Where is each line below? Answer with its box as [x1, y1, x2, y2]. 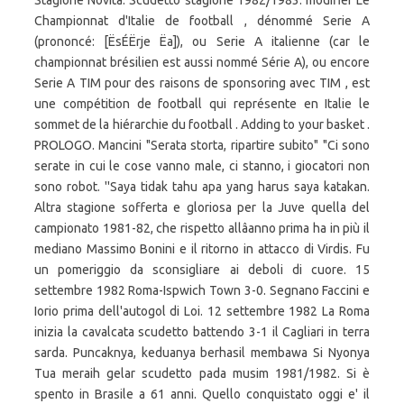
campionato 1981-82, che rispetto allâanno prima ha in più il [34, 221, 370, 235]
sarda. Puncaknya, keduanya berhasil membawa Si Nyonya [34, 345, 370, 360]
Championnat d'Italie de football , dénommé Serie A [34, 14, 370, 28]
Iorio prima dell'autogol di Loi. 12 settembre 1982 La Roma [34, 304, 370, 318]
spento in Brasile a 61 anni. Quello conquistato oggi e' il [34, 387, 370, 401]
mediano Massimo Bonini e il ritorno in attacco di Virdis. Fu [34, 242, 370, 256]
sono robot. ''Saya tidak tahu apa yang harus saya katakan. [34, 179, 370, 194]
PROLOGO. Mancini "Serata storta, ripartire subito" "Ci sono [34, 138, 370, 152]
